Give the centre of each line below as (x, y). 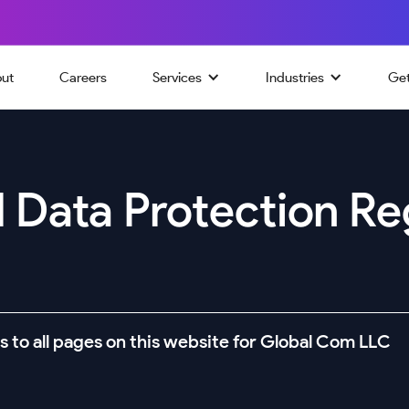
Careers (83, 77)
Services (177, 77)
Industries (295, 77)
